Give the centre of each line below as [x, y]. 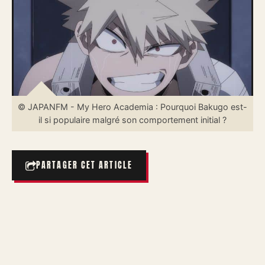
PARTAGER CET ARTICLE [84, 165]
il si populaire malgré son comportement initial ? [132, 120]
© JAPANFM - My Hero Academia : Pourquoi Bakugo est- [132, 107]
